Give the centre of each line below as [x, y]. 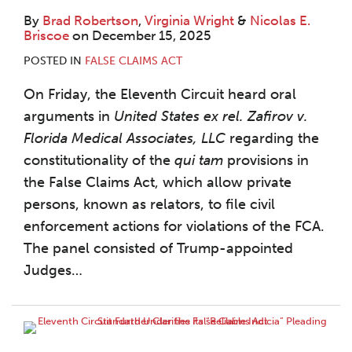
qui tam [199, 160]
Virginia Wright [189, 20]
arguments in [69, 116]
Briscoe [46, 35]
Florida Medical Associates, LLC [125, 138]
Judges [48, 270]
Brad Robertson [90, 20]
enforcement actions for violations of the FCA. [174, 226]
